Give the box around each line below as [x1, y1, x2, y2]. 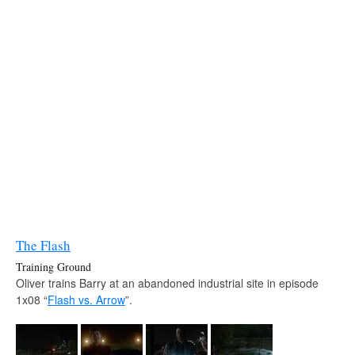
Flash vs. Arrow [48, 291, 125, 307]
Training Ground [16, 258, 91, 274]
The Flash [16, 235, 71, 254]
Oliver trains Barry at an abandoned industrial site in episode [16, 274, 319, 291]
